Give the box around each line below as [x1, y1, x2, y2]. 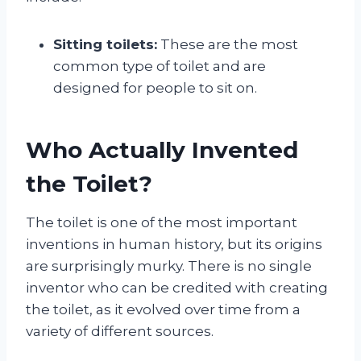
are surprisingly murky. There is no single [26, 257, 312, 274]
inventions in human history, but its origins [26, 235, 322, 252]
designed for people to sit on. [53, 79, 257, 96]
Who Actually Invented [26, 135, 298, 164]
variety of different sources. [26, 322, 214, 339]
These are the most [157, 35, 298, 52]
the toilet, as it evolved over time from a [26, 301, 301, 317]
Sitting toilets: [53, 35, 157, 52]
